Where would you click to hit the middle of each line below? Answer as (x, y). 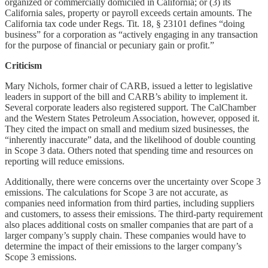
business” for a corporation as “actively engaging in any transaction (131, 34)
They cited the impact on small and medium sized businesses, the (127, 129)
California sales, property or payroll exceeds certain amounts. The (128, 13)
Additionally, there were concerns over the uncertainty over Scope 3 (133, 181)
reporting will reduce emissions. (65, 161)
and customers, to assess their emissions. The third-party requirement (134, 214)
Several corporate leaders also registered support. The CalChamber (130, 107)
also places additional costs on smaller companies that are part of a (129, 224)
